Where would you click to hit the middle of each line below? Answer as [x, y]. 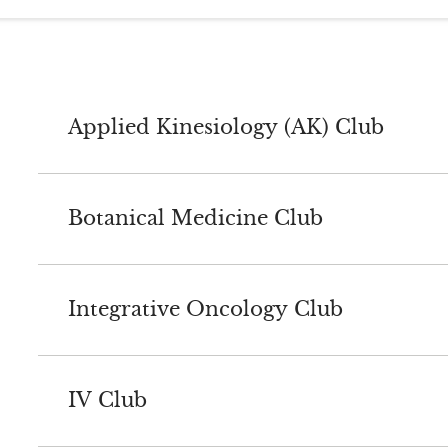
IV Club [107, 400]
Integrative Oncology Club [205, 309]
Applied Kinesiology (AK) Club [225, 127]
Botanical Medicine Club [195, 218]
